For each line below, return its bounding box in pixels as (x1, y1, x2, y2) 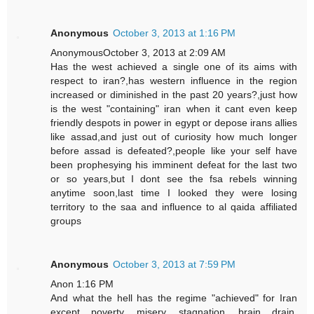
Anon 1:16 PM (50, 278, 114, 289)
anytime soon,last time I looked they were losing (50, 186, 297, 198)
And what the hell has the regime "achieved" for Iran (50, 292, 297, 303)
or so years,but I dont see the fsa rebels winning (50, 172, 297, 184)
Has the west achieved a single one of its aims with (50, 60, 297, 72)
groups (50, 214, 82, 226)
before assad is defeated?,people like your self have (50, 144, 297, 156)
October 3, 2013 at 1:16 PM (113, 27, 236, 39)
